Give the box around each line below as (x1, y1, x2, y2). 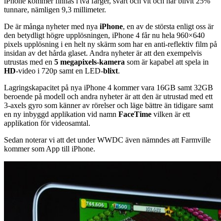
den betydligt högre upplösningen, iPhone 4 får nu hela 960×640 (4, 31, 205, 39)
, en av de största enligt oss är (123, 22, 214, 31)
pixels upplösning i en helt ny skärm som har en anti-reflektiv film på (4, 39, 217, 48)
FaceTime (118, 110, 151, 118)
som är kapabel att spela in (125, 57, 209, 66)
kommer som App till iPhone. (4, 144, 95, 153)
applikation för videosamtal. (4, 118, 90, 127)
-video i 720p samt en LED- (16, 66, 103, 75)
